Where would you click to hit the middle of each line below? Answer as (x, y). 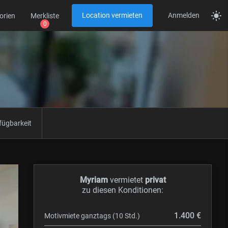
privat (155, 180)
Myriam (94, 180)
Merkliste (45, 16)
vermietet (126, 180)
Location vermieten (112, 15)
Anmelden (184, 15)
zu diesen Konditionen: (123, 190)
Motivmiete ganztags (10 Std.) (92, 216)
